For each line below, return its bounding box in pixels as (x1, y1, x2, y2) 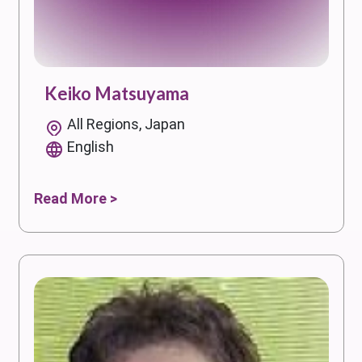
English (67, 138, 114, 156)
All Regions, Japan (67, 116, 185, 133)
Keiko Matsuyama (44, 82, 189, 105)
